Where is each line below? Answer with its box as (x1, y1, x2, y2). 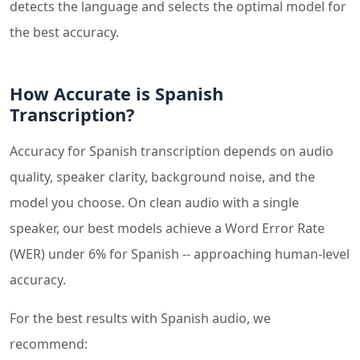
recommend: (10, 335, 88, 353)
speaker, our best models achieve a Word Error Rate (10, 219, 325, 237)
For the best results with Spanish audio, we (10, 309, 271, 327)
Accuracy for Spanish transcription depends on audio (10, 142, 333, 160)
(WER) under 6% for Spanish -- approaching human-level (10, 245, 350, 263)
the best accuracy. (10, 23, 119, 41)
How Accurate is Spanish (10, 82, 223, 105)
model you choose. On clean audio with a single (10, 194, 299, 211)
